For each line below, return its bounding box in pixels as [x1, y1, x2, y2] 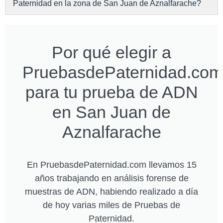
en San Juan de [52, 102, 171, 121]
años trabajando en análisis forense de [34, 173, 189, 183]
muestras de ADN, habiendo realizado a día [25, 186, 198, 197]
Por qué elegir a [52, 42, 171, 62]
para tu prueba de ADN [25, 82, 198, 102]
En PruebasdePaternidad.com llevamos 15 [26, 159, 197, 170]
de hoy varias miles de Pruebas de [43, 200, 180, 210]
